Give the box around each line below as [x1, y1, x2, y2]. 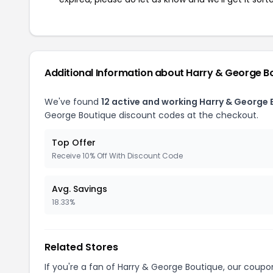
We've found [44, 95, 101, 108]
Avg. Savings [52, 182, 107, 195]
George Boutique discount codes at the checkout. [44, 108, 258, 121]
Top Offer [52, 136, 96, 149]
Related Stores [44, 239, 118, 254]
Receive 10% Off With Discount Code [52, 150, 183, 161]
